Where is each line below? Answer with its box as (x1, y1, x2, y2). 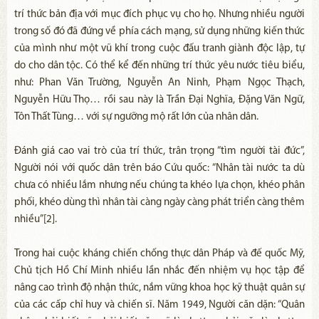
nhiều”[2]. (14, 214, 57, 226)
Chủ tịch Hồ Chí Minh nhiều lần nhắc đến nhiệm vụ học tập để (14, 266, 305, 277)
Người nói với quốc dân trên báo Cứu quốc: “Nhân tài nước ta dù (14, 163, 305, 174)
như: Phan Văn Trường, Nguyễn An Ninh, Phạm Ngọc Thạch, (14, 78, 305, 89)
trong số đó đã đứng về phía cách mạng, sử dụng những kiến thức (14, 26, 305, 38)
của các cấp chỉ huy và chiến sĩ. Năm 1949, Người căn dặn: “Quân (14, 300, 305, 311)
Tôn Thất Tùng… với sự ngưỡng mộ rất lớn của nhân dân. (14, 112, 258, 123)
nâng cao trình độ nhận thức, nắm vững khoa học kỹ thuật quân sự (14, 283, 305, 294)
